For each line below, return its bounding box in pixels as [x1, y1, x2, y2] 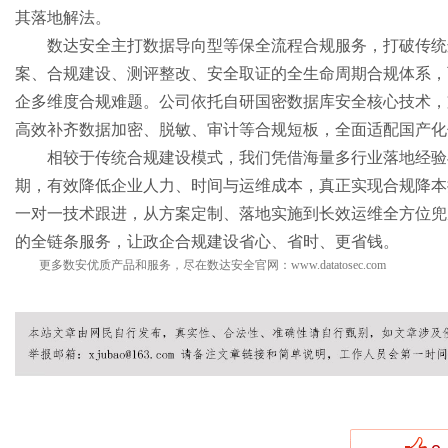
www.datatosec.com [291, 258, 386, 272]
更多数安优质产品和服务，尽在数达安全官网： [39, 258, 291, 272]
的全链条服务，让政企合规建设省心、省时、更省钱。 [15, 233, 399, 250]
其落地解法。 [15, 9, 111, 26]
